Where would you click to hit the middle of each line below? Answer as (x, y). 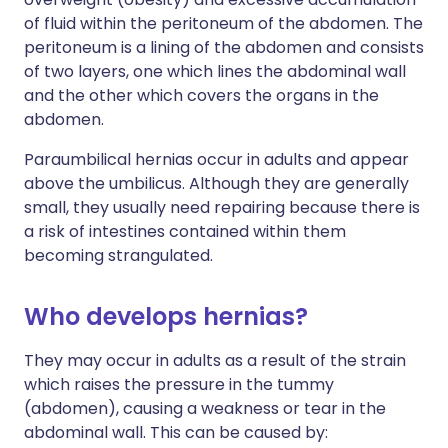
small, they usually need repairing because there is (222, 207)
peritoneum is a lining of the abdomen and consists (224, 47)
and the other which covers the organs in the (201, 95)
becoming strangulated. (118, 255)
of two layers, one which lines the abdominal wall (215, 71)
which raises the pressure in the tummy (179, 384)
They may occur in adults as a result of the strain (215, 360)
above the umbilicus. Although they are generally (216, 183)
